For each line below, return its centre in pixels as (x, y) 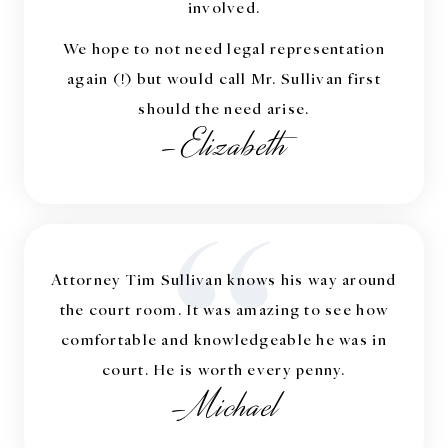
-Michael (224, 406)
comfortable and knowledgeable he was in (224, 338)
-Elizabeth (224, 145)
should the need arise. (224, 107)
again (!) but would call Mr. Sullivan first (224, 77)
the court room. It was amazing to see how (224, 308)
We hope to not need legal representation (223, 47)
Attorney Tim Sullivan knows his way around (224, 278)
